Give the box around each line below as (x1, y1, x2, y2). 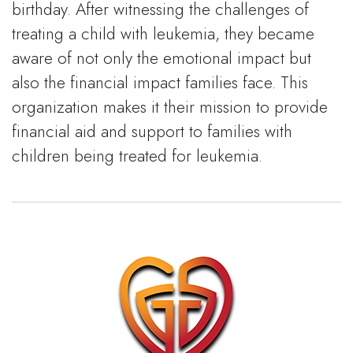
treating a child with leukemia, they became (12, 21, 314, 46)
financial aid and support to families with (12, 119, 292, 143)
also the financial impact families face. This (12, 70, 308, 95)
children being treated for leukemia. (12, 143, 262, 168)
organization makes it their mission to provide (12, 95, 328, 119)
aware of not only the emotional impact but (12, 46, 311, 70)
